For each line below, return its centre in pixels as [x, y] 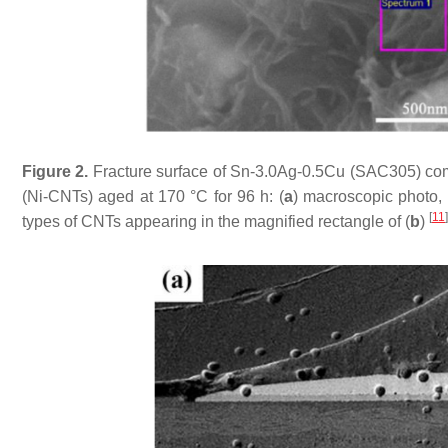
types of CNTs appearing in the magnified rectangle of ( [216, 221]
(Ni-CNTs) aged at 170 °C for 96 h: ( [153, 196]
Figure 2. [55, 171]
